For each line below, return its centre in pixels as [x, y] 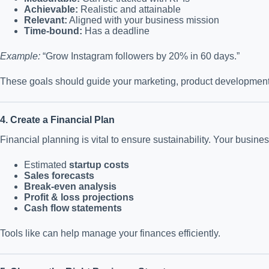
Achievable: [51, 9]
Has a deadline [116, 31]
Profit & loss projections [79, 197]
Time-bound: [53, 31]
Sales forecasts [59, 175]
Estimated [47, 165]
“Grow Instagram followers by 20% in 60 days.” [140, 56]
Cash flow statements [73, 208]
